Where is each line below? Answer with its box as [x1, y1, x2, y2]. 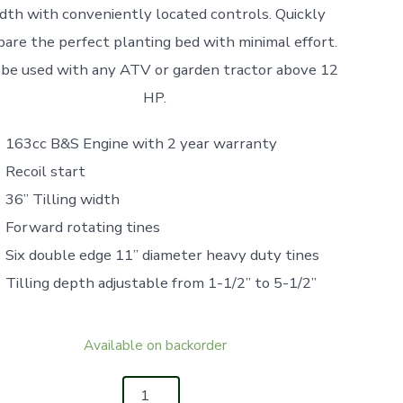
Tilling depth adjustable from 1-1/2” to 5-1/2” [4, 272, 317, 293]
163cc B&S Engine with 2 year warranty [4, 132, 277, 154]
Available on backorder [83, 335, 227, 354]
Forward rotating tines [4, 216, 160, 237]
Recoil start [4, 160, 85, 182]
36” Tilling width [4, 188, 120, 210]
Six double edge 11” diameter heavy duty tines [4, 244, 319, 265]
